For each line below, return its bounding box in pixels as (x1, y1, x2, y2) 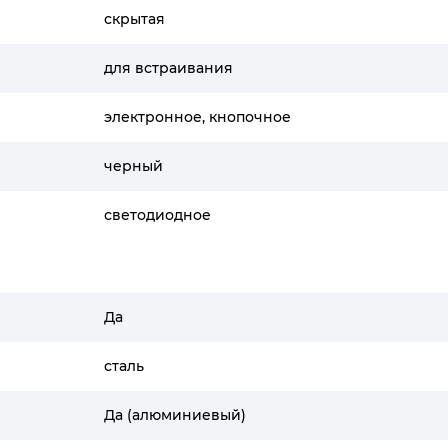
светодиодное (104, 206, 211, 224)
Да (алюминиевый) (104, 406, 246, 424)
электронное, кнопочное (104, 108, 291, 126)
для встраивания (104, 59, 233, 77)
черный (104, 157, 163, 175)
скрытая (104, 10, 165, 28)
